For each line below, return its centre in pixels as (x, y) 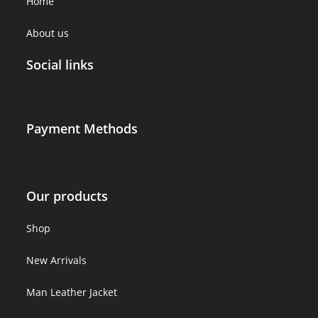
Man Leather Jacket (72, 292)
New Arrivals (57, 260)
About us (48, 33)
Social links (60, 64)
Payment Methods (82, 128)
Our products (67, 196)
